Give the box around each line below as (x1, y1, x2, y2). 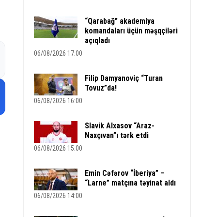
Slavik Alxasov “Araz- (85, 121, 155, 130)
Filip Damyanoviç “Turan (85, 74, 163, 83)
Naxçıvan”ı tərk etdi (85, 131, 149, 140)
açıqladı (85, 36, 110, 45)
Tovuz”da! (85, 83, 117, 93)
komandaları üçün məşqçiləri (85, 26, 178, 35)
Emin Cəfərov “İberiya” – (85, 169, 165, 178)
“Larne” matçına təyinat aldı (85, 178, 176, 187)
